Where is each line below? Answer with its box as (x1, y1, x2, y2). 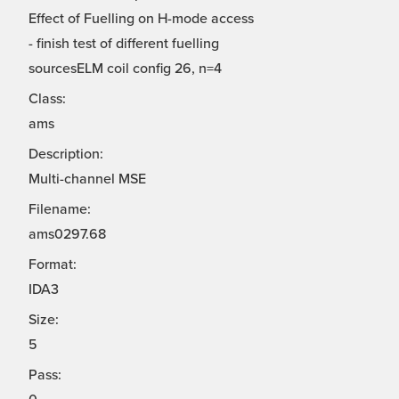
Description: (28, 145, 103, 164)
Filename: (28, 200, 91, 219)
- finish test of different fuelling (28, 35, 219, 53)
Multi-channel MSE (28, 170, 146, 189)
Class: (28, 90, 66, 109)
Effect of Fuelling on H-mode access (28, 10, 254, 28)
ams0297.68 (28, 225, 106, 244)
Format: (28, 256, 77, 274)
